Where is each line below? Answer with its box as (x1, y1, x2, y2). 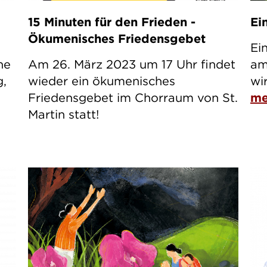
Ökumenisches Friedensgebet (27, 31, 206, 46)
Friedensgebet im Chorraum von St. (27, 90, 238, 105)
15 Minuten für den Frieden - (27, 14, 195, 30)
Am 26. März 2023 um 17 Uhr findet (27, 57, 235, 72)
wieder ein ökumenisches (27, 73, 175, 89)
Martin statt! (27, 107, 99, 122)
